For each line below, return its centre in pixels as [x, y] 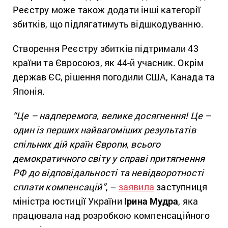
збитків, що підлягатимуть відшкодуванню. [108, 24]
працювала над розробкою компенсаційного [111, 215]
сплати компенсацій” [59, 187]
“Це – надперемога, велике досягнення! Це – [112, 115]
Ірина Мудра [151, 201]
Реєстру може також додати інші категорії [107, 9]
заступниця [181, 187]
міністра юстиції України [68, 201]
